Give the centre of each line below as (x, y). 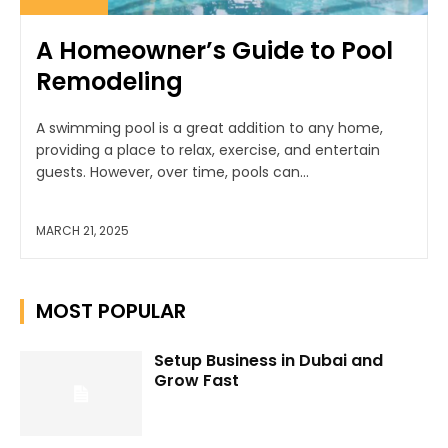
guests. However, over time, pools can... (172, 171)
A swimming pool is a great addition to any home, (209, 127)
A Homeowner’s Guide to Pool (214, 50)
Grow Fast (197, 380)
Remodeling (109, 81)
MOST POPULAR (111, 310)
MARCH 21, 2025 (82, 230)
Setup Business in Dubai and (269, 360)
